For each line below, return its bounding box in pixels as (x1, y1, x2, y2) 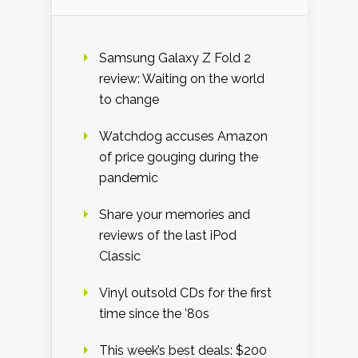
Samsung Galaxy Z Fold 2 (99, 50, 251, 66)
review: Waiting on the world (99, 71, 265, 87)
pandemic (99, 170, 158, 186)
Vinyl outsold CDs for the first (99, 285, 272, 301)
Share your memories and (99, 207, 250, 223)
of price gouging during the (99, 149, 258, 165)
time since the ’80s (99, 306, 209, 322)
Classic (99, 249, 141, 265)
